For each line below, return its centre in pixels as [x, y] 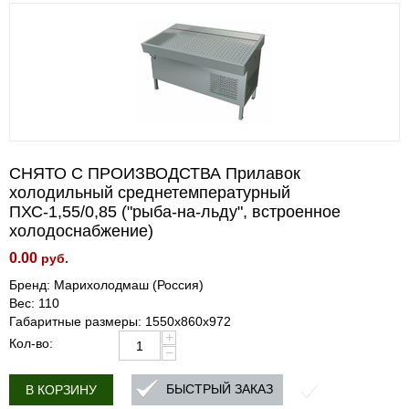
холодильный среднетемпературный [150, 193]
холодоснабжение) [81, 231]
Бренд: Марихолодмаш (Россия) [106, 285]
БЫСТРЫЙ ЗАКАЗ [220, 389]
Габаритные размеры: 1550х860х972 [120, 321]
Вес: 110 [34, 303]
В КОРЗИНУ [61, 390]
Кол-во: [31, 343]
